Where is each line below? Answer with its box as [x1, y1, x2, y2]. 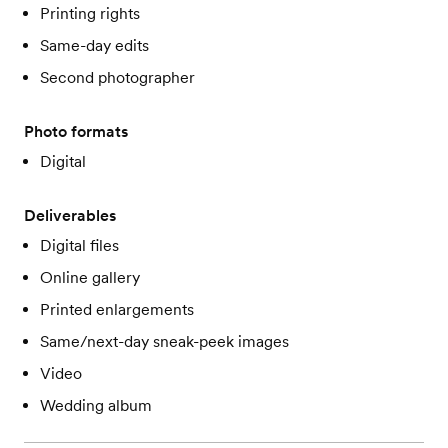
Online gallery [40, 268, 140, 287]
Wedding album [40, 396, 152, 415]
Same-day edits [40, 36, 149, 55]
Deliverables [24, 206, 116, 225]
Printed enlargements [40, 300, 194, 319]
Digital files [40, 236, 119, 255]
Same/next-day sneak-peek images [40, 332, 289, 351]
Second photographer [40, 68, 195, 87]
